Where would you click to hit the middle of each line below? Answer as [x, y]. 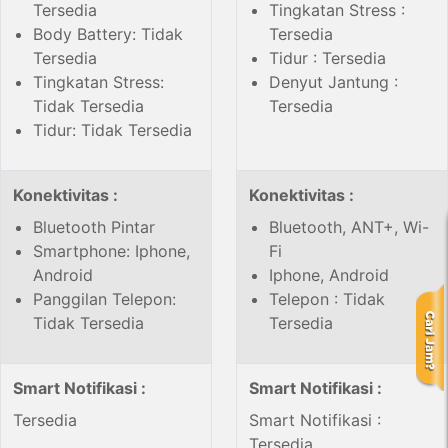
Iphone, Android [329, 275]
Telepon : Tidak [327, 299]
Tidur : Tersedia [327, 58]
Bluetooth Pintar [94, 227]
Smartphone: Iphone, [111, 251]
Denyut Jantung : [333, 82]
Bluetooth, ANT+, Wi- [349, 227]
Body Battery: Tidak [108, 34]
